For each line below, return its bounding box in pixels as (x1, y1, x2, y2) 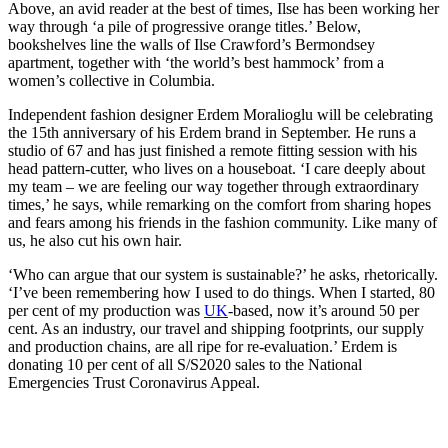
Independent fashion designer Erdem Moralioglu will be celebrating (8, 105, 433, 123)
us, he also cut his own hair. (8, 231, 182, 249)
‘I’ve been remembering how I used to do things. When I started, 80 (8, 283, 435, 301)
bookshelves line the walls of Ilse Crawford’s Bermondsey (8, 35, 375, 53)
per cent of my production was (8, 301, 204, 319)
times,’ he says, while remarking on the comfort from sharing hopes (8, 195, 431, 213)
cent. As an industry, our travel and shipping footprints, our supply (8, 319, 424, 337)
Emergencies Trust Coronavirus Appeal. (8, 373, 260, 391)
